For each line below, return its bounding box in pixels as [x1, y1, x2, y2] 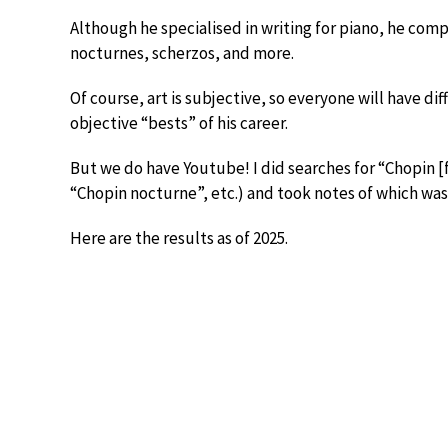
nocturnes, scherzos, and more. [70, 42, 294, 64]
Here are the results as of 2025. [70, 227, 288, 249]
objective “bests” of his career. [70, 112, 288, 134]
